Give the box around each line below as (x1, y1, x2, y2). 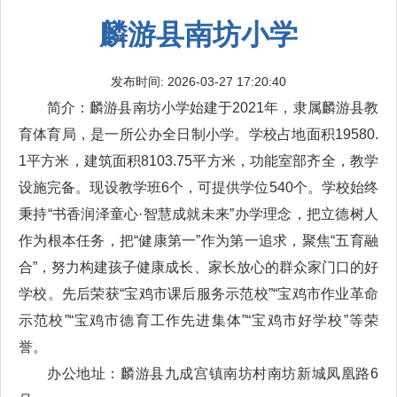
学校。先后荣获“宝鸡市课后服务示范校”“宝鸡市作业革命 (19, 286, 378, 301)
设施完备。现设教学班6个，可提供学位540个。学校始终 (19, 180, 378, 195)
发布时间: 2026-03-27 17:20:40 (111, 74, 286, 89)
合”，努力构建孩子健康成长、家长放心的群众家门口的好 (19, 260, 378, 275)
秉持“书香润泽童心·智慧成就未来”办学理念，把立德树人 (19, 206, 378, 222)
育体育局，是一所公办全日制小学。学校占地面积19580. (19, 127, 378, 142)
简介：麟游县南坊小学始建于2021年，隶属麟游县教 (47, 100, 378, 115)
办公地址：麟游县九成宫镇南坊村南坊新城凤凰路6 (47, 366, 378, 381)
